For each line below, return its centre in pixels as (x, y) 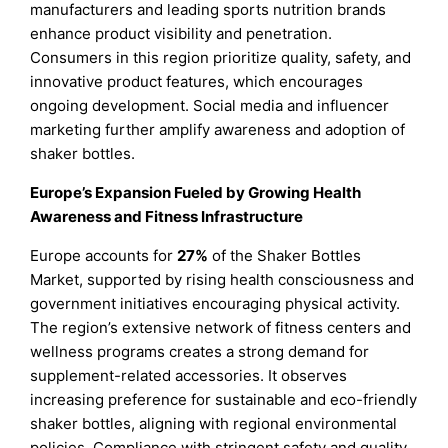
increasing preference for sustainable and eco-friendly (224, 400)
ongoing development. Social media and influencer (210, 106)
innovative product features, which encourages (197, 82)
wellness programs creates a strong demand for (200, 352)
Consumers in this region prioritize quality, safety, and (221, 58)
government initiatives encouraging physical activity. (215, 304)
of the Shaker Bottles (285, 256)
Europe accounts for (104, 256)
